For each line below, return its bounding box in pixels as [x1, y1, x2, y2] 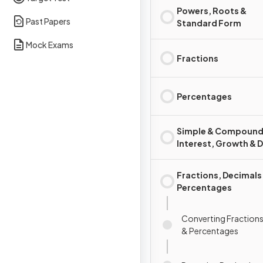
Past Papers [26, 15, 70, 26]
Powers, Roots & [177, 5, 247, 16]
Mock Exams [26, 39, 73, 50]
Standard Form [177, 18, 241, 28]
